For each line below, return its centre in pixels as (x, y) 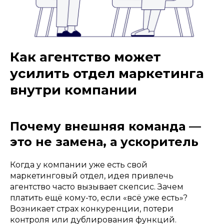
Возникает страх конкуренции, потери (92, 209)
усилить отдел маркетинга (107, 74)
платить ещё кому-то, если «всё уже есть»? (99, 198)
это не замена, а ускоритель (104, 142)
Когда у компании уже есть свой (79, 165)
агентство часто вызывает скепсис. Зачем (97, 187)
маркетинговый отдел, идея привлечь (92, 176)
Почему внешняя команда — (105, 126)
